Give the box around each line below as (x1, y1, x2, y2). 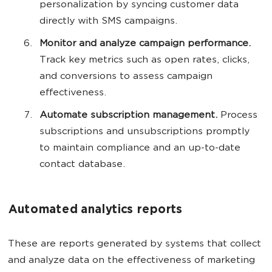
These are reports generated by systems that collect (8, 239, 261, 250)
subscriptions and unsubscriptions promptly (39, 127, 250, 138)
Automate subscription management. (39, 110, 220, 121)
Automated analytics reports (8, 204, 182, 217)
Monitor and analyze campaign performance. (39, 39, 251, 50)
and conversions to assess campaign (39, 72, 212, 83)
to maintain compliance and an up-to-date (39, 143, 240, 154)
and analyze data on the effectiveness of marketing (8, 256, 255, 267)
